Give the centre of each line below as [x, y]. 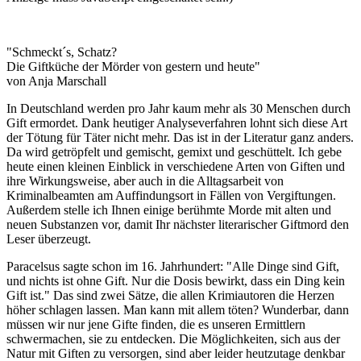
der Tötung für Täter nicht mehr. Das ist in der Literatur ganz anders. [180, 138]
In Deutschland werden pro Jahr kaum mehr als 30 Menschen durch [178, 109]
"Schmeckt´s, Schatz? [62, 52]
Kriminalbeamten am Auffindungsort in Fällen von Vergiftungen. [171, 196]
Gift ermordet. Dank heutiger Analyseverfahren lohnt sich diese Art [177, 123]
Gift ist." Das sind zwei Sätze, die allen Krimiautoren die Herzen [170, 296]
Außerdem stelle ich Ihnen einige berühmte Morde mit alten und [169, 210]
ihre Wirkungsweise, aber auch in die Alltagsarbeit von [145, 181]
